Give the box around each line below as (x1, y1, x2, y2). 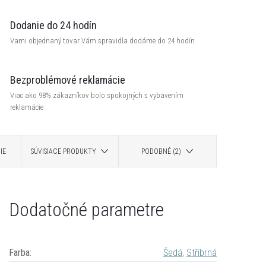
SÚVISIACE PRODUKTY (31, 147, 97, 156)
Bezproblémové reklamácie (10, 73, 125, 86)
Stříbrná (186, 246, 217, 258)
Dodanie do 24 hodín (10, 18, 97, 31)
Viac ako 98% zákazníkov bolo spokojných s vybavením (10, 90, 183, 100)
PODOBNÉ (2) (141, 147, 182, 156)
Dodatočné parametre (9, 198, 164, 221)
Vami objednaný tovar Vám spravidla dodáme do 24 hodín (10, 36, 195, 45)
